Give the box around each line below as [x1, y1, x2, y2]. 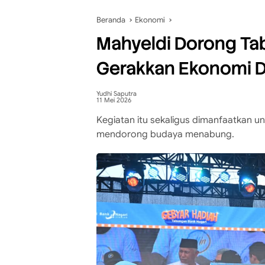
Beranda [96, 15, 125, 25]
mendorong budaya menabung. [96, 128, 234, 140]
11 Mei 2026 [96, 96, 131, 104]
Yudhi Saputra [96, 89, 137, 98]
